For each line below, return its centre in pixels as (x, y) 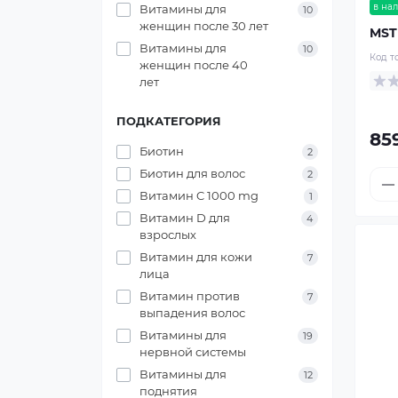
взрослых (168, 235)
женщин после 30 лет (204, 26)
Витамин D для (185, 218)
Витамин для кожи (196, 257)
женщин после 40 (194, 65)
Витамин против (190, 296)
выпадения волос (192, 313)
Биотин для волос (192, 173)
